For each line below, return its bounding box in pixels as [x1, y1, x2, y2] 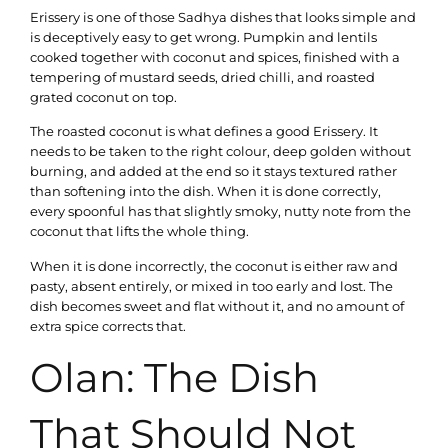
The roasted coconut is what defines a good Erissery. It [30, 123, 378, 140]
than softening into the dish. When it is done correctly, [30, 183, 381, 200]
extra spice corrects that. [30, 317, 186, 334]
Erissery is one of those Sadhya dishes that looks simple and [30, 8, 416, 25]
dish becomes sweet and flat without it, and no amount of [30, 297, 404, 314]
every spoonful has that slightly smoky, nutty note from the [30, 203, 411, 220]
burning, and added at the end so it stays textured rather [30, 163, 397, 180]
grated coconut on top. [30, 88, 177, 105]
